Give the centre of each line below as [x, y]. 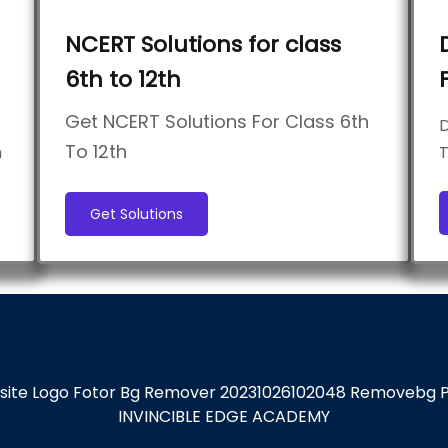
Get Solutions [137, 213]
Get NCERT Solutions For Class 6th [217, 121]
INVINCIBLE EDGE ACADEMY [224, 417]
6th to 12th [123, 79]
